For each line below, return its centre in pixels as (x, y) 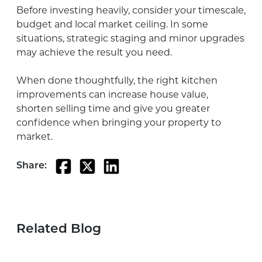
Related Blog (59, 229)
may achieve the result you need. (94, 52)
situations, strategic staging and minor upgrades (130, 38)
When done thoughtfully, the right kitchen (117, 80)
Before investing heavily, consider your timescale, (131, 10)
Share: (32, 166)
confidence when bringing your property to (119, 122)
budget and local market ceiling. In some (112, 24)
